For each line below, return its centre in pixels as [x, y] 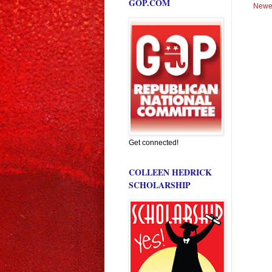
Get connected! [154, 142]
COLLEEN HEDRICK [170, 172]
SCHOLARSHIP [160, 185]
